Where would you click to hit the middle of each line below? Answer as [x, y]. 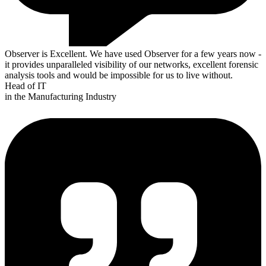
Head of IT [26, 86]
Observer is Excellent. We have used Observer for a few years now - [133, 54]
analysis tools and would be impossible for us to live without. [119, 75]
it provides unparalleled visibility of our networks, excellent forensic [132, 65]
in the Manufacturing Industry [61, 97]
